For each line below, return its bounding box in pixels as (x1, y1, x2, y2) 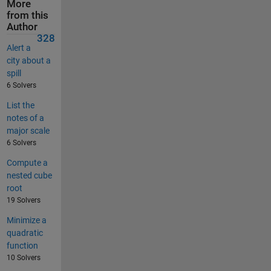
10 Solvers (6, 253, 41, 262)
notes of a (6, 113, 44, 123)
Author (6, 21, 38, 33)
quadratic (6, 227, 43, 238)
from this (6, 10, 48, 22)
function (6, 240, 38, 250)
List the (6, 100, 34, 110)
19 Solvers (6, 195, 41, 204)
